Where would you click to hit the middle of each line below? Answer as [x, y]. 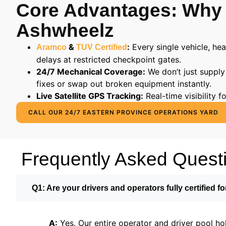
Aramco [51, 47]
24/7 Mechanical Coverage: [91, 72]
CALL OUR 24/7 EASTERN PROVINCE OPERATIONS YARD [123, 112]
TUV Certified [102, 47]
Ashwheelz [65, 31]
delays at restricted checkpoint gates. [109, 60]
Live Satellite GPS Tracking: [90, 96]
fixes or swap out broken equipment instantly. [124, 84]
